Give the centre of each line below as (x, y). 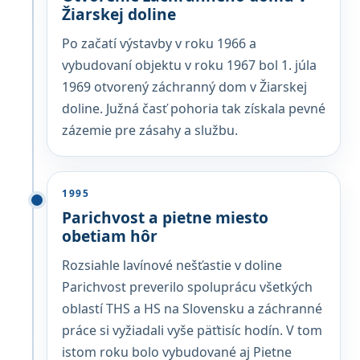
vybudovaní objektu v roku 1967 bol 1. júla (189, 65)
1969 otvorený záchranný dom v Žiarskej (184, 87)
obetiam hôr (110, 236)
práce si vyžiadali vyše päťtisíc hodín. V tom (192, 330)
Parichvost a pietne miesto (165, 217)
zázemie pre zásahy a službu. (150, 130)
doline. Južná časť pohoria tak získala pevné (194, 108)
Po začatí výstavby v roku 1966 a (159, 43)
